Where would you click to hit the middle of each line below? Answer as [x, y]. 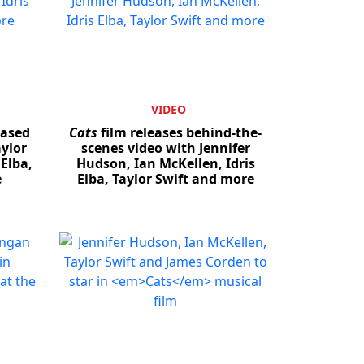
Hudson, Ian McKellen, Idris [165, 164]
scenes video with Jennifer [165, 148]
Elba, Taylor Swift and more [165, 179]
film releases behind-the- [180, 133]
